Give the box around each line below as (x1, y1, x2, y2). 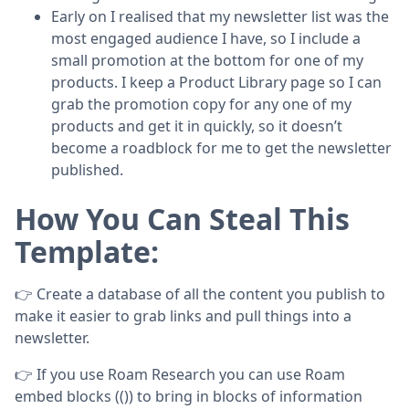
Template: (15, 231, 159, 271)
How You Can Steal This (15, 198, 350, 238)
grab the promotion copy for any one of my (51, 93, 351, 114)
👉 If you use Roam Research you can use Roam (15, 363, 345, 384)
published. (51, 159, 123, 180)
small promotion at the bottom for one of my (51, 49, 363, 70)
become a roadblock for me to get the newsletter (51, 137, 392, 158)
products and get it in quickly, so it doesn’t (51, 115, 342, 136)
